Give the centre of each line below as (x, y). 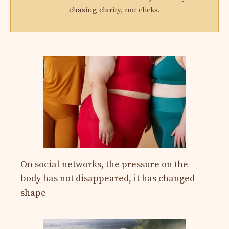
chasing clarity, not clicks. (114, 10)
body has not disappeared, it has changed (108, 178)
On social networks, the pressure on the (104, 164)
